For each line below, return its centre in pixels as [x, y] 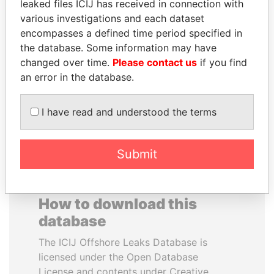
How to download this [118, 204]
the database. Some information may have [118, 47]
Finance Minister [73, 41]
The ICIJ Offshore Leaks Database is [123, 242]
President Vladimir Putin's [201, 55]
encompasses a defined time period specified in [131, 33]
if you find [222, 62]
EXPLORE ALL [137, 111]
